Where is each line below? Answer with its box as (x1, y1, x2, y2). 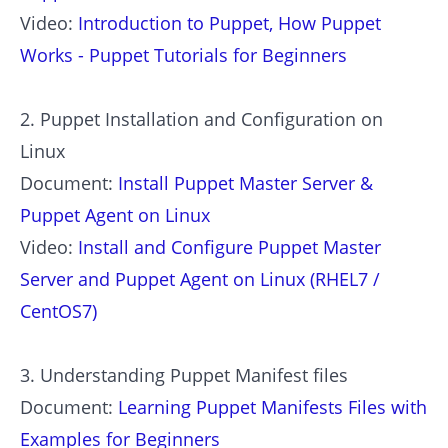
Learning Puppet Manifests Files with (118, 394, 427, 419)
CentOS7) (20, 298, 97, 323)
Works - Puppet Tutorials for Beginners (20, 42, 347, 67)
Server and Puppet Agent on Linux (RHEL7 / (20, 266, 380, 291)
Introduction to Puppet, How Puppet (78, 10, 381, 35)
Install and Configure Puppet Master (78, 234, 381, 259)
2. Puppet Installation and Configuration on (20, 106, 383, 131)
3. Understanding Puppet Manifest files (20, 362, 348, 387)
